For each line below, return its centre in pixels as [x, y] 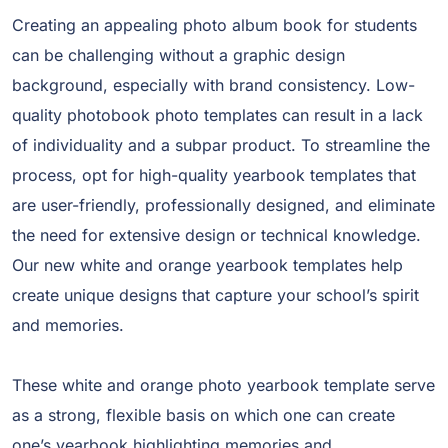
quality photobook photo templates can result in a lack [217, 114]
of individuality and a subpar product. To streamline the [221, 144]
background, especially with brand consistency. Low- [213, 84]
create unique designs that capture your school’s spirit [215, 294]
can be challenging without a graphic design [178, 54]
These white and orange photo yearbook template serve [223, 384]
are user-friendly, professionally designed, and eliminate [223, 204]
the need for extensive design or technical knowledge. [216, 234]
